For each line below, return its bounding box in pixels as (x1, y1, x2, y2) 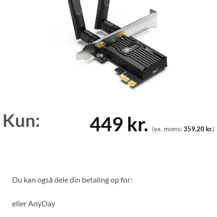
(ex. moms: (152, 124, 184, 133)
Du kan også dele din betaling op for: (12, 174, 132, 184)
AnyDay (28, 198, 55, 208)
